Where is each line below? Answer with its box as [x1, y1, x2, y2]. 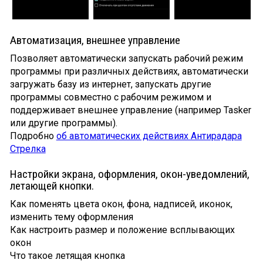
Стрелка [9, 143, 46, 154]
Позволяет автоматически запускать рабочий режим [9, 52, 243, 64]
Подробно [9, 130, 56, 141]
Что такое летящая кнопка [9, 249, 125, 261]
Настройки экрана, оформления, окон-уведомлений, [9, 167, 249, 181]
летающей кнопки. [9, 178, 94, 193]
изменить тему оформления [9, 211, 133, 222]
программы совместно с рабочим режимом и [9, 91, 211, 103]
